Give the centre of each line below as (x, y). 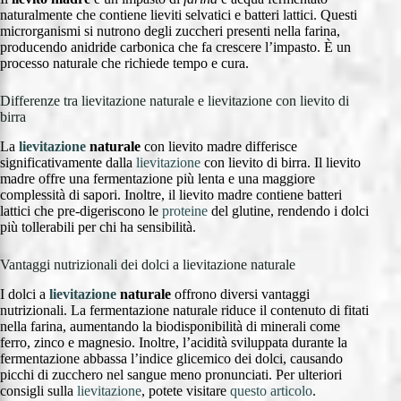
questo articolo (271, 390)
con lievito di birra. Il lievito (281, 163)
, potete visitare (186, 390)
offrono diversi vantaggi (240, 294)
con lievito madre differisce (219, 147)
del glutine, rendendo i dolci (288, 211)
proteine (185, 211)
